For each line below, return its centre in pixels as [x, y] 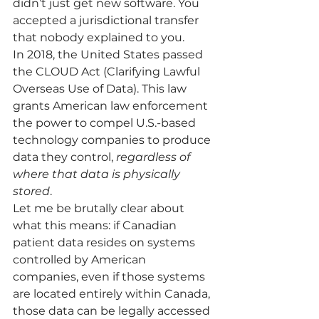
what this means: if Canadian [96, 225]
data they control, [64, 157]
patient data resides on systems [105, 242]
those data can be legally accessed [113, 311]
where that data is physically [98, 174]
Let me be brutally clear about [100, 208]
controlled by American [81, 260]
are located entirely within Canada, [113, 294]
